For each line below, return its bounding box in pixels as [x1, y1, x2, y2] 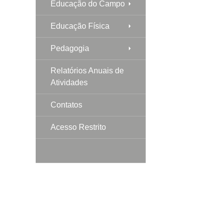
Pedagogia [51, 44, 89, 53]
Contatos [51, 100, 82, 109]
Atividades [51, 78, 88, 87]
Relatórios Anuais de [51, 66, 124, 75]
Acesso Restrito [51, 122, 106, 131]
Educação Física [51, 21, 110, 30]
